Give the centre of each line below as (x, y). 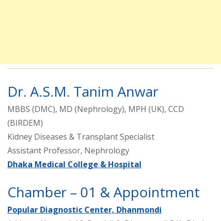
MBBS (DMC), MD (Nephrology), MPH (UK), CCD (96, 109)
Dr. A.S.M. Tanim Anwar (83, 91)
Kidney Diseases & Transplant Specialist (81, 136)
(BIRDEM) (25, 123)
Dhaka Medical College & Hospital (74, 164)
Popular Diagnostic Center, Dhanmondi (85, 209)
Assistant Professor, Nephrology (68, 150)
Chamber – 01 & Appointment (104, 192)
